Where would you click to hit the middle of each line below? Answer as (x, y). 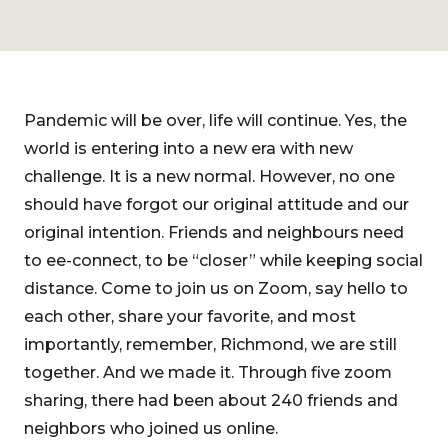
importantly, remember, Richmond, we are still (210, 344)
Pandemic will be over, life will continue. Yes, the (215, 120)
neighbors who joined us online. (151, 428)
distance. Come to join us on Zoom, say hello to (216, 288)
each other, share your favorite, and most (190, 316)
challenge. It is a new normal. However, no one (209, 176)
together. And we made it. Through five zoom (208, 372)
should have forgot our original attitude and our (216, 204)
